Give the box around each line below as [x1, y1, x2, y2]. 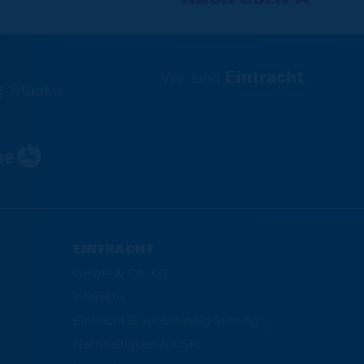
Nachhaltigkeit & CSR [72, 337, 198, 351]
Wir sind [160, 69, 225, 86]
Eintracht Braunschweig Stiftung [72, 314, 259, 327]
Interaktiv [72, 290, 126, 304]
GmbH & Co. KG [72, 266, 168, 280]
